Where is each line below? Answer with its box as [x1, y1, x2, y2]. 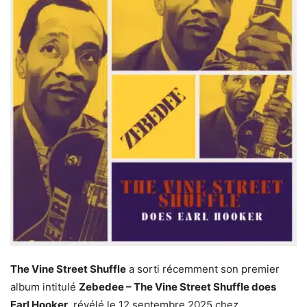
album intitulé [10, 280, 79, 294]
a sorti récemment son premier [126, 262, 280, 276]
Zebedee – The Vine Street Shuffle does [79, 280, 276, 294]
